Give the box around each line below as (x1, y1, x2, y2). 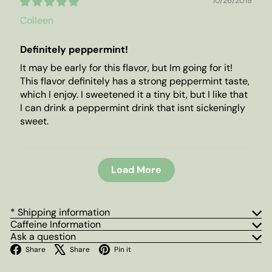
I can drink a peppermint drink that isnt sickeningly (20, 101, 245, 115)
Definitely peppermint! (20, 43, 128, 56)
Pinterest (140, 242, 180, 255)
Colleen (20, 14, 53, 27)
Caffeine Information (10, 218, 101, 231)
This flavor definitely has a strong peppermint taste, (20, 75, 250, 88)
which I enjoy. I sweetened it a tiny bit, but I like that (20, 88, 248, 101)
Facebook (54, 242, 97, 255)
